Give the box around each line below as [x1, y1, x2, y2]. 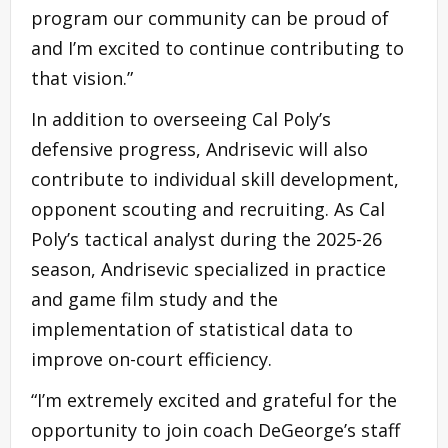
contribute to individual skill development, [31, 166, 399, 191]
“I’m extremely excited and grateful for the [31, 387, 397, 412]
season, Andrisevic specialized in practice [31, 256, 386, 281]
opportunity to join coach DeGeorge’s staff [31, 417, 400, 442]
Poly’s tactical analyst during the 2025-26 [31, 226, 382, 251]
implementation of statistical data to [31, 316, 353, 341]
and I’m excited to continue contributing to [31, 35, 404, 60]
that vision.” [31, 65, 133, 90]
